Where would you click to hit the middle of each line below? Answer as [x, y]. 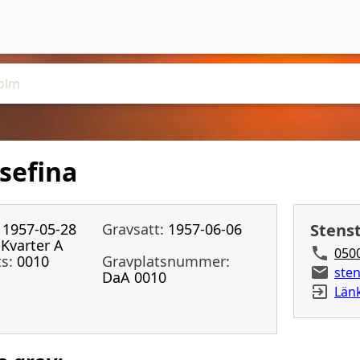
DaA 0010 [134, 277]
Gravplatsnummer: [166, 261]
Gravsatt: [133, 229]
